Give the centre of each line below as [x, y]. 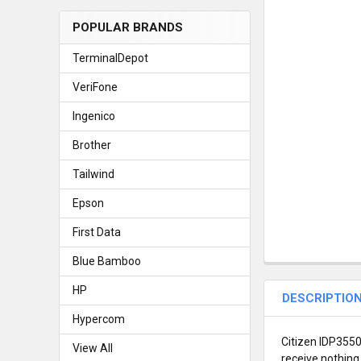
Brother [91, 145]
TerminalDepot [110, 58]
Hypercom [98, 319]
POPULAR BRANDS [127, 27]
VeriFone [95, 87]
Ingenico [93, 116]
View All [92, 348]
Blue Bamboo [106, 261]
